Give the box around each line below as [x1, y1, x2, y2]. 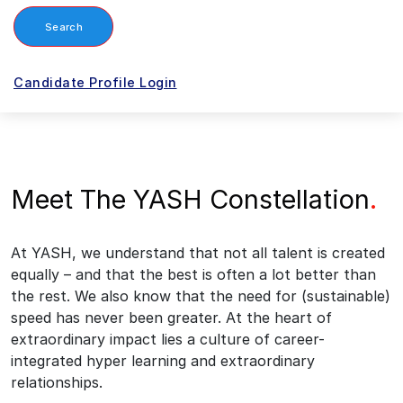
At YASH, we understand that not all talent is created [11, 244, 385, 262]
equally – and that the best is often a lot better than [11, 265, 376, 283]
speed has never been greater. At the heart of [11, 309, 332, 327]
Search [45, 20, 83, 33]
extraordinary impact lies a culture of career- [11, 330, 325, 348]
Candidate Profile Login [13, 75, 177, 90]
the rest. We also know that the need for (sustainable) [11, 287, 390, 305]
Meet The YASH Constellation [11, 184, 370, 215]
